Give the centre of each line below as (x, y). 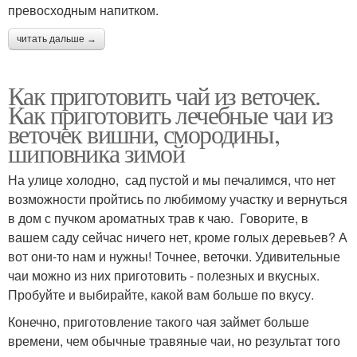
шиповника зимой (96, 152)
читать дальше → (57, 39)
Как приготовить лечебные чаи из (171, 114)
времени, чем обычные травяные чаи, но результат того (174, 340)
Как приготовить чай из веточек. (164, 95)
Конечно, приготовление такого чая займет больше (159, 321)
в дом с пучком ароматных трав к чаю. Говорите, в (158, 218)
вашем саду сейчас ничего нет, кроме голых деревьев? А (178, 237)
